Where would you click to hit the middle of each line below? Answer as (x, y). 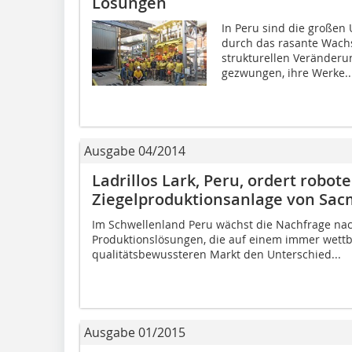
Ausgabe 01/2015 (135, 332)
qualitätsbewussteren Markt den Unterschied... (216, 254)
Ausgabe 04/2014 (135, 150)
